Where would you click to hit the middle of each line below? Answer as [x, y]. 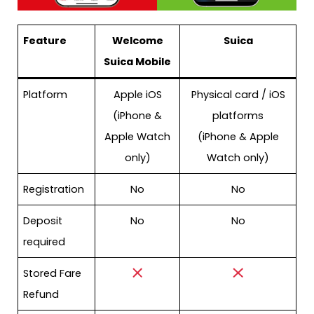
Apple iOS [137, 94]
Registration [54, 189]
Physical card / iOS [238, 94]
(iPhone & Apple [238, 136]
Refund [41, 294]
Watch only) [238, 157]
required [45, 241]
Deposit [43, 220]
